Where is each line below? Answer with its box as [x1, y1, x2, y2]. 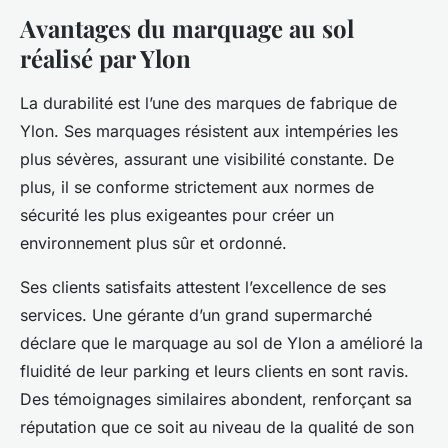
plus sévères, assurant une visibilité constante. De [20, 149, 394, 169]
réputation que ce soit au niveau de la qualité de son [20, 417, 414, 437]
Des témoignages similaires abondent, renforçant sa [20, 389, 412, 409]
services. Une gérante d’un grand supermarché [20, 305, 372, 325]
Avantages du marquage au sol [20, 12, 354, 44]
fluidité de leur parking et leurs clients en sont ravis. [20, 361, 409, 381]
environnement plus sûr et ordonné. [20, 233, 287, 253]
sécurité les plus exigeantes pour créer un [20, 205, 334, 225]
